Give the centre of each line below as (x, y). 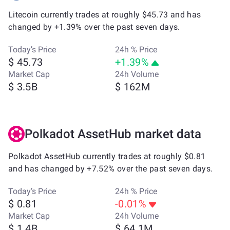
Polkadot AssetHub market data (113, 134)
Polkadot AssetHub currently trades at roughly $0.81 (107, 156)
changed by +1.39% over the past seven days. (94, 27)
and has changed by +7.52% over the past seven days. (111, 169)
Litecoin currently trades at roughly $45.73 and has (105, 15)
